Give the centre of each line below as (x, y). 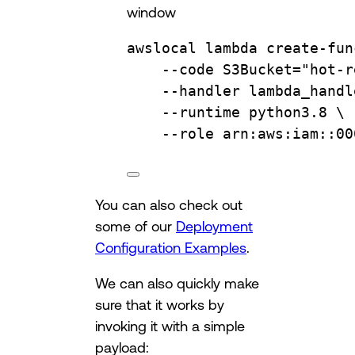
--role (188, 134)
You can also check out (169, 205)
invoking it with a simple (170, 326)
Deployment (214, 226)
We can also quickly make (177, 283)
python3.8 (288, 113)
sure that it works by (160, 305)
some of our (136, 226)
